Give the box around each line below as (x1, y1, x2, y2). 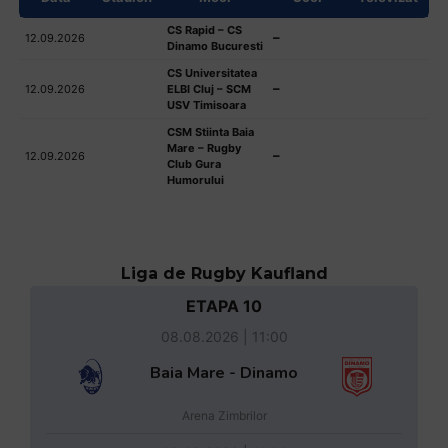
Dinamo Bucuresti (167, 38, 263, 53)
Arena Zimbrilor (181, 407, 267, 423)
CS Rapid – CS (167, 22, 242, 37)
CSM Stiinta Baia (167, 124, 254, 139)
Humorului (167, 172, 224, 187)
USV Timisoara (167, 97, 246, 112)
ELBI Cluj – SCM (167, 81, 251, 96)
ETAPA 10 (186, 295, 262, 316)
